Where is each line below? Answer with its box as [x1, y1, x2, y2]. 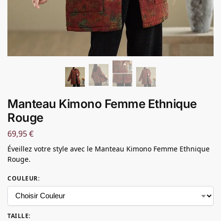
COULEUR [7, 174, 38, 183]
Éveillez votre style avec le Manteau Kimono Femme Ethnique [7, 144, 210, 153]
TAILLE [7, 211, 29, 220]
